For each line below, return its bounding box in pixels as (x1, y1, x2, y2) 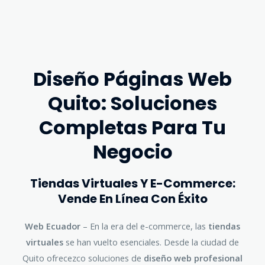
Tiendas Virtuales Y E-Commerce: (30, 174, 235, 192)
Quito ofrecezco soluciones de (22, 251, 144, 264)
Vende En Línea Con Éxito (57, 190, 208, 207)
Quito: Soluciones (48, 89, 217, 117)
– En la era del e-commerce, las (80, 219, 208, 232)
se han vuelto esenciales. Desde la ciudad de (63, 235, 239, 248)
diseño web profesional (144, 251, 243, 264)
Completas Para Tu (39, 114, 226, 141)
